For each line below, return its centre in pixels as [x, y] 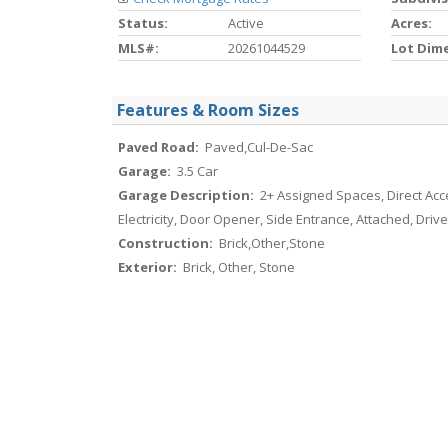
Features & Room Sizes [208, 110]
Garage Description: [187, 195]
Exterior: [149, 267]
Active [246, 23]
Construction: [167, 243]
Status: [143, 23]
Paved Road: [160, 147]
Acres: [411, 23]
